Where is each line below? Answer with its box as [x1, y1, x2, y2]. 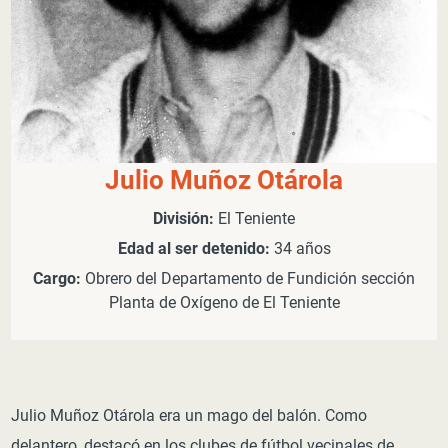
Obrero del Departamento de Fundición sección [81, 267, 415, 289]
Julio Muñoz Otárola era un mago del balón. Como [11, 404, 368, 426]
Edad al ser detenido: [117, 237, 270, 259]
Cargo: [33, 267, 81, 289]
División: [153, 207, 214, 229]
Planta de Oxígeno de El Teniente [108, 291, 340, 313]
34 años [269, 237, 331, 259]
